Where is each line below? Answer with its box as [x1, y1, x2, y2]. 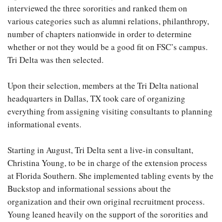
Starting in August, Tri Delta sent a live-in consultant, [7, 144, 193, 156]
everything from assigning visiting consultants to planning [7, 105, 213, 117]
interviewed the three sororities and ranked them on [7, 2, 187, 14]
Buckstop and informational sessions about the [7, 182, 171, 194]
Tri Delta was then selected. [7, 54, 104, 65]
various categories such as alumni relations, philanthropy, [7, 15, 209, 27]
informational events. [7, 118, 81, 130]
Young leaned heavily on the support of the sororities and [7, 208, 208, 220]
